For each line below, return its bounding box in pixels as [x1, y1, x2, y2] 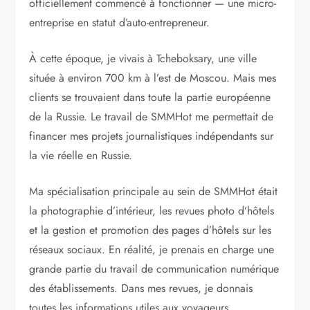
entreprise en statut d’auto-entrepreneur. [29, 15, 210, 31]
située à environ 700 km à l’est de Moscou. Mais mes [29, 70, 277, 86]
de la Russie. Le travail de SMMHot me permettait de [29, 109, 274, 125]
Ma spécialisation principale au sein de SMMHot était [29, 183, 278, 200]
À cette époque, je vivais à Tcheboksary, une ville [29, 51, 257, 67]
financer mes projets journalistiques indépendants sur [29, 128, 274, 145]
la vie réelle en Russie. [29, 147, 133, 164]
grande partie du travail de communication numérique [29, 261, 280, 277]
